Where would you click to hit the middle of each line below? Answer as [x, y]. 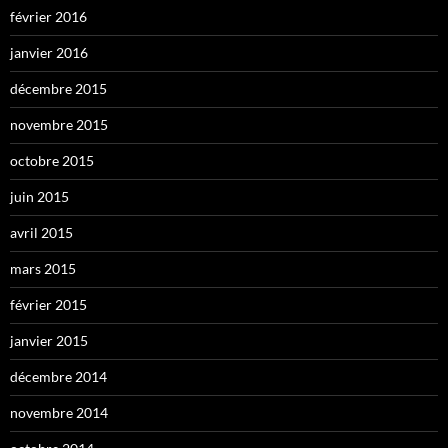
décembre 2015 [58, 89]
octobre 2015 [52, 161]
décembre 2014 [58, 377]
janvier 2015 [49, 341]
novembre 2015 [59, 125]
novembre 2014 [59, 413]
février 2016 [48, 17]
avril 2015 [41, 233]
